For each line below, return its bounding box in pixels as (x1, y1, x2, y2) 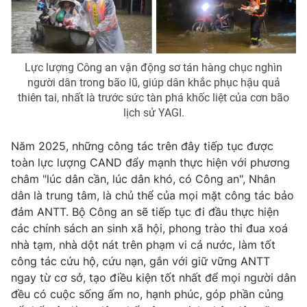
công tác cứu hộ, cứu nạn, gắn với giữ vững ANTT (11, 254, 270, 268)
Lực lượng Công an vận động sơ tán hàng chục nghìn (25, 60, 282, 74)
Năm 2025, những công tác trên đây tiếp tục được (11, 138, 273, 153)
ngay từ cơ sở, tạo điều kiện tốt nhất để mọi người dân (11, 270, 296, 284)
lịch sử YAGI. (123, 106, 184, 119)
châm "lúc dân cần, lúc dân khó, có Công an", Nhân (11, 171, 275, 186)
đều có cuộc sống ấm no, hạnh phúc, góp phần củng (11, 286, 284, 301)
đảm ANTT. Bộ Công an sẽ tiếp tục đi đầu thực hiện (11, 204, 279, 219)
